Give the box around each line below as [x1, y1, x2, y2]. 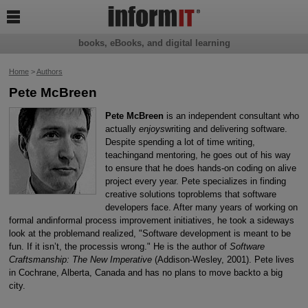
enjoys [138, 123, 165, 134]
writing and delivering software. [164, 123, 287, 134]
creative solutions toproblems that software [104, 188, 276, 199]
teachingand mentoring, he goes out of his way [104, 149, 291, 160]
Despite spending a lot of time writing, [104, 136, 255, 147]
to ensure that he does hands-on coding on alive [104, 162, 296, 173]
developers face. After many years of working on [104, 201, 298, 212]
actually [104, 123, 139, 134]
